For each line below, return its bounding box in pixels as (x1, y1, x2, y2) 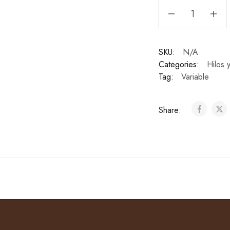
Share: (158, 104, 184, 116)
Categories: (158, 58, 199, 70)
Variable (181, 70, 209, 83)
